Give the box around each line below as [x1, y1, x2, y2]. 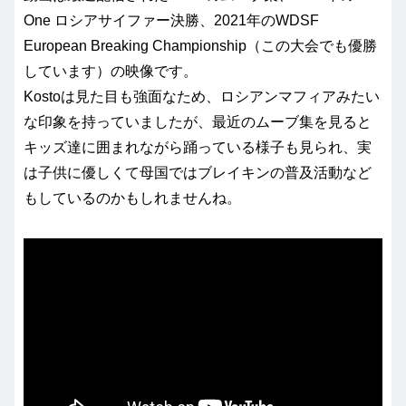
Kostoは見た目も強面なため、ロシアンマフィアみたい [24, 88, 380, 104]
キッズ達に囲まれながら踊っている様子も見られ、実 [24, 139, 372, 155]
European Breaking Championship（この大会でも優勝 [24, 37, 377, 53]
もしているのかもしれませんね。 [24, 189, 241, 206]
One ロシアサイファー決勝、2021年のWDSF [24, 12, 319, 28]
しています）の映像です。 [24, 63, 198, 79]
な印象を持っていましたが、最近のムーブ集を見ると [24, 113, 372, 130]
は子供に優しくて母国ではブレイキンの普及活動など [24, 164, 372, 180]
